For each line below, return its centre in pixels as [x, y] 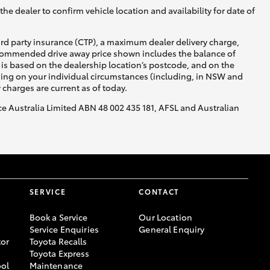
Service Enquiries [64, 229]
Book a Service [58, 217]
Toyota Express [59, 253]
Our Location [165, 217]
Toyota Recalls [58, 241]
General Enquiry [172, 229]
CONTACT [159, 191]
